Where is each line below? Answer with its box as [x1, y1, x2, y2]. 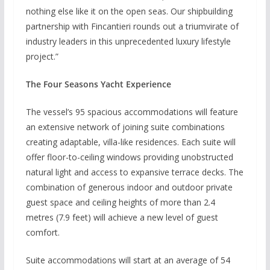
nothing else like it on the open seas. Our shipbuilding [25, 5, 233, 17]
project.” [25, 50, 58, 62]
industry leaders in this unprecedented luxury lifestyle [25, 35, 231, 47]
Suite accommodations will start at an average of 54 [25, 254, 230, 266]
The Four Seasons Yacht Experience [25, 78, 171, 90]
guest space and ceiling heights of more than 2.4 [25, 196, 215, 208]
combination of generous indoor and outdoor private [25, 181, 233, 193]
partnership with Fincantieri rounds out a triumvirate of [25, 20, 239, 32]
